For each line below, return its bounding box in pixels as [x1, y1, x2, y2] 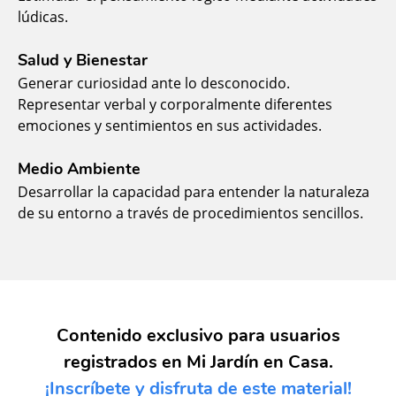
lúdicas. [18, 6, 68, 27]
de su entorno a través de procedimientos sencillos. [18, 202, 363, 223]
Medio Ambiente [18, 157, 141, 179]
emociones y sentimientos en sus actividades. [18, 115, 322, 135]
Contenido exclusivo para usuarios [56, 323, 340, 347]
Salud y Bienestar [18, 49, 148, 71]
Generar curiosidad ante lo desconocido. [18, 72, 290, 93]
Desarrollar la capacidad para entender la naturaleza [18, 181, 369, 202]
